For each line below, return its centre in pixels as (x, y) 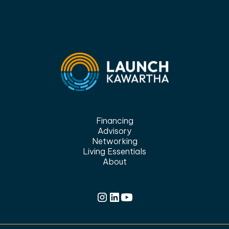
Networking (114, 141)
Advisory (114, 131)
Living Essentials (114, 151)
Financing (114, 120)
